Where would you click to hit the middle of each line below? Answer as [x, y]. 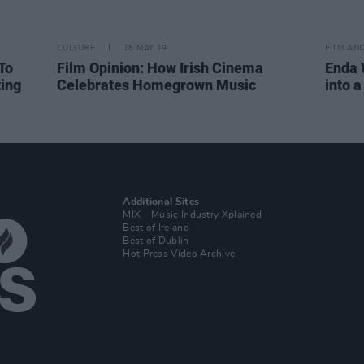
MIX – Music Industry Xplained [193, 214]
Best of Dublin [156, 240]
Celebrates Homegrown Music [156, 85]
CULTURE [76, 48]
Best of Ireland [156, 227]
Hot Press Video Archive [179, 253]
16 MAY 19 [145, 48]
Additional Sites [161, 201]
